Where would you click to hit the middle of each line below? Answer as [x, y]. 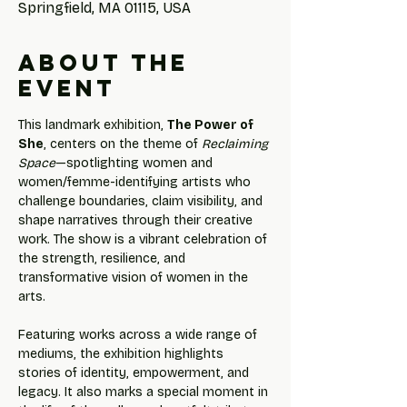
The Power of [212, 125]
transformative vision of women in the [135, 278]
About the [104, 63]
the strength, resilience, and [104, 258]
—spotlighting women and [136, 163]
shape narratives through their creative [137, 220]
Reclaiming [237, 144]
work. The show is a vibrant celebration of [144, 239]
